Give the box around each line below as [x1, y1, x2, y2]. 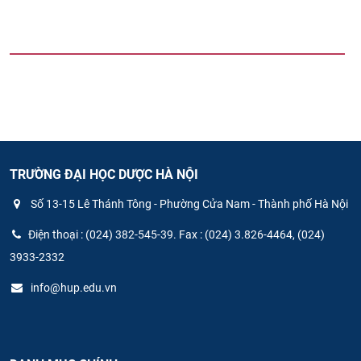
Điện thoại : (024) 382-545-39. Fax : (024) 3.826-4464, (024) [28, 227, 325, 241]
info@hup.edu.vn [28, 280, 117, 294]
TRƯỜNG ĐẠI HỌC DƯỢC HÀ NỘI [10, 167, 198, 183]
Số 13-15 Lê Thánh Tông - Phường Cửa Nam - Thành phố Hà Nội [28, 197, 348, 210]
